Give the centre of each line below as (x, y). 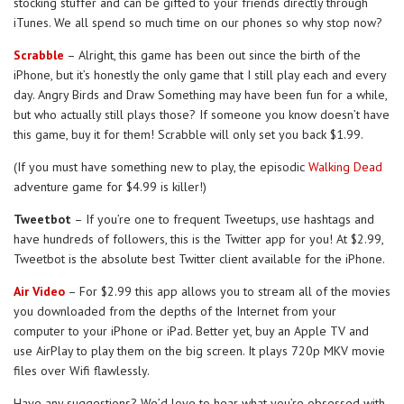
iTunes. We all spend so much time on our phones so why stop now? (198, 22)
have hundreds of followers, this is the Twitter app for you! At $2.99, (198, 239)
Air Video (39, 291)
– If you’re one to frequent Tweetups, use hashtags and (223, 219)
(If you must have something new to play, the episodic (161, 166)
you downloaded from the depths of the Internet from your (175, 311)
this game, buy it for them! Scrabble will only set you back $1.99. (188, 134)
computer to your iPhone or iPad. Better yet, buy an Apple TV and (191, 331)
